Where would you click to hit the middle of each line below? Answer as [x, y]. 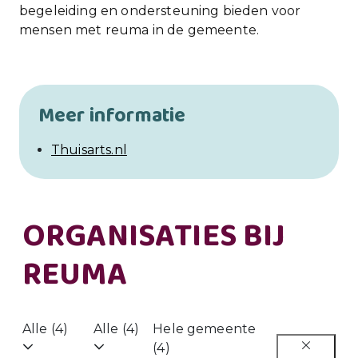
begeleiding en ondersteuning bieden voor [160, 11]
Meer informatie [112, 116]
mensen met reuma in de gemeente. [139, 30]
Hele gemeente [205, 329]
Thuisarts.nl [89, 150]
